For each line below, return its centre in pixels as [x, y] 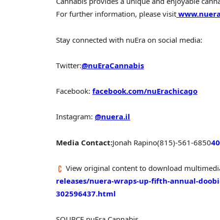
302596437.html [86, 193]
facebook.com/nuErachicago [145, 91]
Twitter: [69, 65]
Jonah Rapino [135, 142]
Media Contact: [84, 142]
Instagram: [74, 117]
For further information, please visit [116, 14]
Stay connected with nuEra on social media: [129, 40]
